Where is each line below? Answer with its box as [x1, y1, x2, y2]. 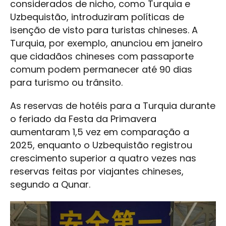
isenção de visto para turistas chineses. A [10, 23, 198, 36]
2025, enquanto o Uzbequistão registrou [10, 138, 192, 151]
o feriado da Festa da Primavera [10, 112, 156, 125]
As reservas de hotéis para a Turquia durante [10, 99, 215, 112]
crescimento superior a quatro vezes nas [10, 151, 196, 164]
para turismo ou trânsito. [10, 76, 123, 89]
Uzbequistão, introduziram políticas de [10, 10, 184, 23]
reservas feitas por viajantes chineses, [10, 164, 184, 178]
